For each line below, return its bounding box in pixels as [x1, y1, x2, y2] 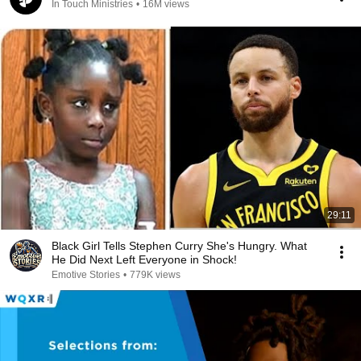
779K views [130, 269, 180, 280]
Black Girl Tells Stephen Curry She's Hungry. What [52, 239, 307, 252]
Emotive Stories [52, 269, 120, 280]
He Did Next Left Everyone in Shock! [52, 253, 237, 266]
